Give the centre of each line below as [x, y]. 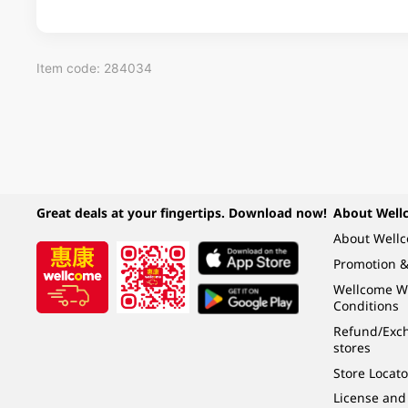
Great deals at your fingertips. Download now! [181, 213]
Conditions [366, 305]
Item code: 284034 [94, 69]
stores [352, 347]
